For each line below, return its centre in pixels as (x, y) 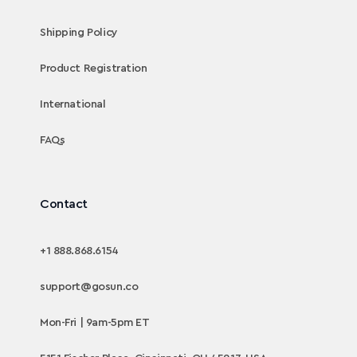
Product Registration (94, 69)
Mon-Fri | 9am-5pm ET (95, 323)
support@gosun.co (89, 287)
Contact (64, 204)
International (73, 105)
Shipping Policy (79, 33)
